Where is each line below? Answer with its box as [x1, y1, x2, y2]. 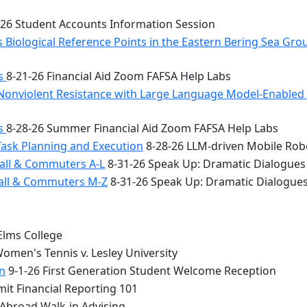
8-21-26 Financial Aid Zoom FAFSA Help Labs [6, 69, 231, 84]
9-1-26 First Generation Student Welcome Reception [5, 263, 276, 278]
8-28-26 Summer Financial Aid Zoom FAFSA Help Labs [6, 121, 278, 136]
